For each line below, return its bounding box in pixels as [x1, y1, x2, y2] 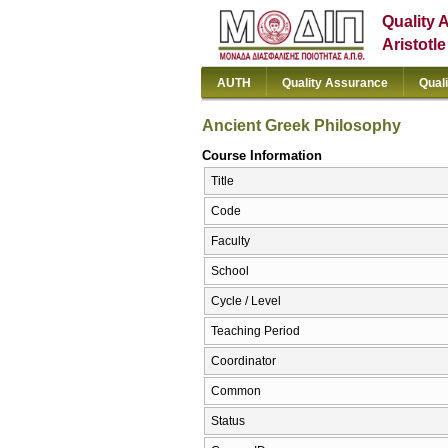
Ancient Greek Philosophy [202, 116, 401, 134]
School [211, 264, 249, 279]
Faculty [211, 234, 250, 249]
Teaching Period [211, 324, 300, 339]
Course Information [202, 147, 322, 163]
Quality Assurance [282, 76, 388, 90]
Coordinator [211, 354, 276, 369]
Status [211, 414, 245, 429]
